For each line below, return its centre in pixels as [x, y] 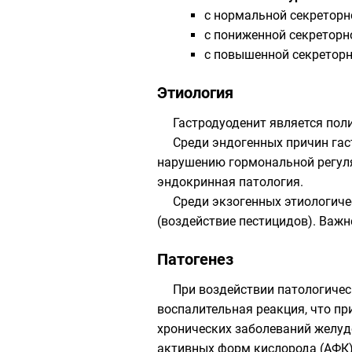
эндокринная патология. [230, 182]
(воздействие [198, 221]
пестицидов [273, 221]
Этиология [195, 93]
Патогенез [195, 259]
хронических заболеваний [236, 329]
